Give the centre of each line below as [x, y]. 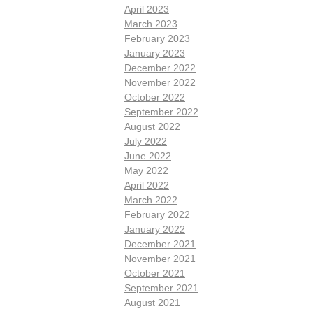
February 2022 [157, 214]
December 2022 [160, 67]
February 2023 [157, 38]
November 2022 [160, 82]
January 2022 [155, 229]
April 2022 [147, 185]
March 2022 [151, 199]
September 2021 [161, 287]
